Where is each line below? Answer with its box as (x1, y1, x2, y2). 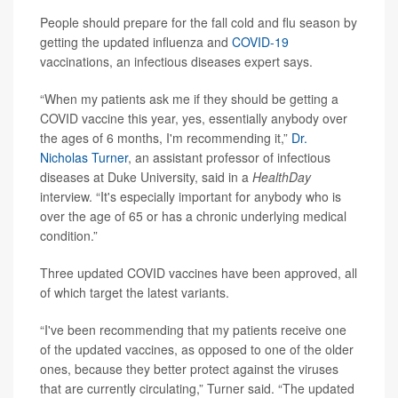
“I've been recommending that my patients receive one (40, 321, 346, 338)
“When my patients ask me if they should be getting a (40, 90, 338, 107)
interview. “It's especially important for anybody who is (40, 187, 341, 205)
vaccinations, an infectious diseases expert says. (40, 52, 313, 70)
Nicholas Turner (40, 148, 128, 166)
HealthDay (252, 168, 311, 186)
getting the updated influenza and (40, 33, 232, 51)
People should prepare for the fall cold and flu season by (40, 13, 357, 31)
